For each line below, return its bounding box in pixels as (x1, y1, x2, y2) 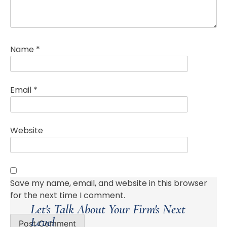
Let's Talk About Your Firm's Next (30, 201, 185, 217)
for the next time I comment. (10, 190, 125, 202)
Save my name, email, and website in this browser (10, 177, 207, 190)
